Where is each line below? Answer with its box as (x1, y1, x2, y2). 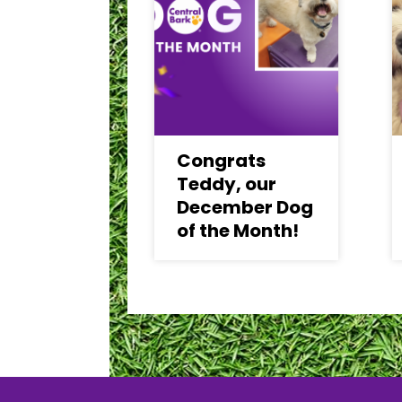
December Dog (177, 195, 313, 220)
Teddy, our (177, 171, 276, 197)
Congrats (177, 148, 266, 173)
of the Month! (177, 218, 299, 243)
